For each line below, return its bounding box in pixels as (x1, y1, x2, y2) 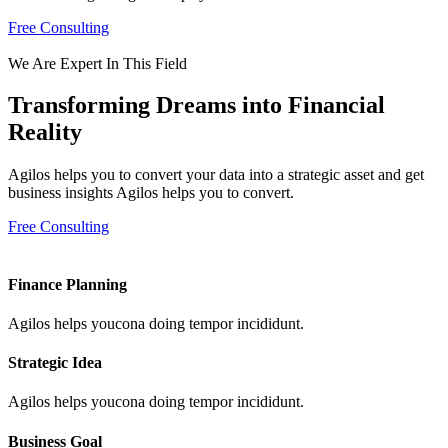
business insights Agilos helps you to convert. (8, 184, 294, 202)
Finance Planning (8, 275, 127, 293)
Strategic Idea (8, 354, 102, 372)
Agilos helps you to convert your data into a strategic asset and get (8, 166, 424, 184)
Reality (8, 119, 82, 146)
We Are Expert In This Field (8, 54, 187, 72)
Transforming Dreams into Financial (8, 92, 385, 119)
